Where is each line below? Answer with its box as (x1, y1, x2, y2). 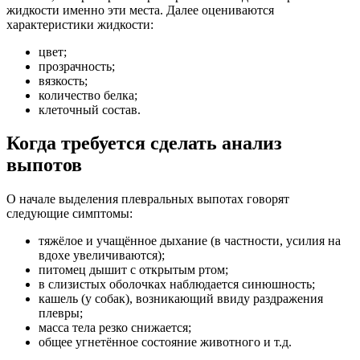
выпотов (6, 154, 82, 176)
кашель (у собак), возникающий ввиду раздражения (39, 292, 323, 306)
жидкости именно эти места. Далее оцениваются (6, 2, 274, 17)
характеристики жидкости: (6, 17, 153, 31)
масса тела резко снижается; (39, 321, 191, 335)
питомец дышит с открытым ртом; (39, 263, 228, 277)
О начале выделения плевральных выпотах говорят (6, 192, 289, 207)
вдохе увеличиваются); (39, 248, 165, 263)
